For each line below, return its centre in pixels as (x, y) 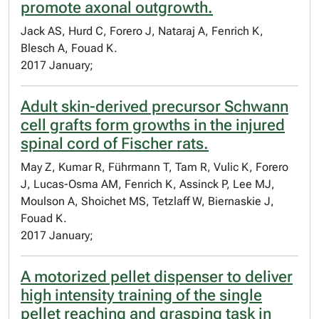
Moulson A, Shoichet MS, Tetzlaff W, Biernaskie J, (147, 201)
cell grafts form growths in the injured (153, 125)
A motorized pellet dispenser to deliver (157, 277)
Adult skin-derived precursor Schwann (155, 106)
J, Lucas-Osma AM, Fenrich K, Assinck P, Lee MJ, (148, 184)
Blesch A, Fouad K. (69, 48)
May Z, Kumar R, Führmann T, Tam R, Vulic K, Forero (155, 167)
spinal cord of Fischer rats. (115, 143)
